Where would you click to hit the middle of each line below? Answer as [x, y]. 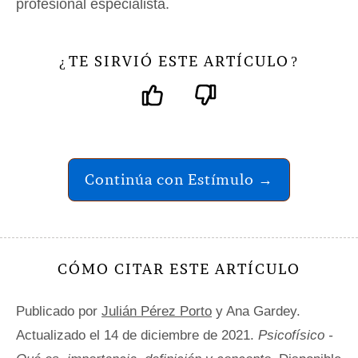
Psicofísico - [296, 335]
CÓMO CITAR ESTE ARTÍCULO [179, 268]
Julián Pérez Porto [157, 311]
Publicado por [59, 311]
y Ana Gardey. [256, 311]
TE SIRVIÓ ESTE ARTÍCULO [179, 61]
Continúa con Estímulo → [179, 179]
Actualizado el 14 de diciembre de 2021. [137, 335]
